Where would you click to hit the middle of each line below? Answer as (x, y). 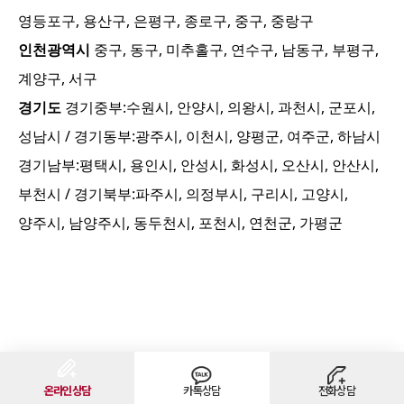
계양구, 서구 (58, 79)
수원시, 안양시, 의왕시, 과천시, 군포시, (251, 108)
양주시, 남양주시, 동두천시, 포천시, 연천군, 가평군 (180, 223)
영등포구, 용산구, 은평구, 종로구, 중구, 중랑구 (166, 21)
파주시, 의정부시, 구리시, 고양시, (242, 194)
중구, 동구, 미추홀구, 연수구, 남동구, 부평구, (236, 50)
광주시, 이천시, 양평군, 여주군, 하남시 (258, 137)
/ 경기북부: (98, 194)
